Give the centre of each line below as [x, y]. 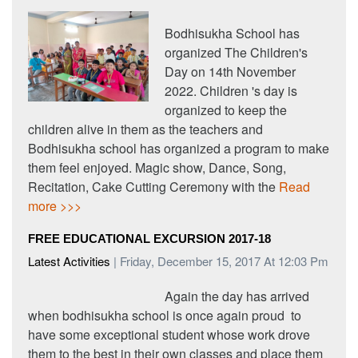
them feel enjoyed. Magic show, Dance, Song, [157, 168]
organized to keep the [226, 110]
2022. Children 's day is [231, 91]
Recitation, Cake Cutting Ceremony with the [153, 187]
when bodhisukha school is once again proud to [165, 316]
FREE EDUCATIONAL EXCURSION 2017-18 [149, 239]
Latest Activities [69, 261]
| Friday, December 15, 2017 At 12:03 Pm [219, 261]
